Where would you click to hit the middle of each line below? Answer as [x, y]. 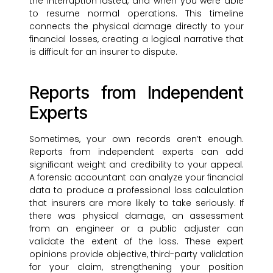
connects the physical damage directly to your [136, 27]
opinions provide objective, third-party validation [136, 254]
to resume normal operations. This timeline [136, 14]
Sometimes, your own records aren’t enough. [136, 139]
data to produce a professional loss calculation [136, 190]
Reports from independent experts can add [136, 152]
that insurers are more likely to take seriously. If [136, 203]
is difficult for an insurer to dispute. [103, 52]
